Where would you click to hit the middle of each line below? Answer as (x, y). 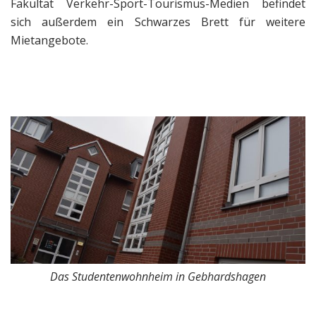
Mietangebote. (49, 41)
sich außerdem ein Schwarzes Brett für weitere (158, 22)
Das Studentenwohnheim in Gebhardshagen (158, 277)
